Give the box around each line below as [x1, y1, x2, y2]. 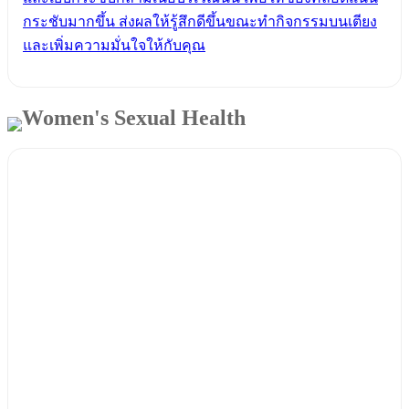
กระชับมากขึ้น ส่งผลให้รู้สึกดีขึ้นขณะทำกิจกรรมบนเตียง [23, 14, 377, 30]
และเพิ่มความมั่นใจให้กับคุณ [23, 37, 205, 54]
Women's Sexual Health [22, 106, 246, 131]
